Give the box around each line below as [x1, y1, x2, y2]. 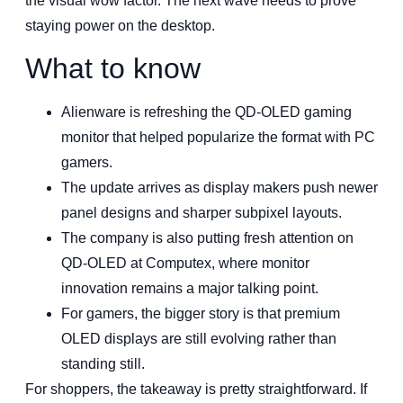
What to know [25, 52, 201, 85]
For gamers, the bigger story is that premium [61, 306, 340, 322]
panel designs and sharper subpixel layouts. [61, 205, 342, 221]
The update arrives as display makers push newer [61, 180, 378, 196]
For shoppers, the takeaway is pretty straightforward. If [25, 381, 367, 398]
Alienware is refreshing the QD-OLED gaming [61, 104, 352, 121]
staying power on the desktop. [25, 17, 215, 33]
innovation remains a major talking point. [61, 281, 318, 297]
